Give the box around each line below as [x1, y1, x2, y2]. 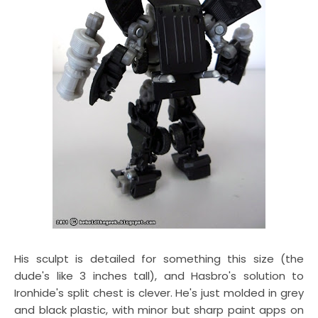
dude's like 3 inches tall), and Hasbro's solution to [14, 268, 304, 283]
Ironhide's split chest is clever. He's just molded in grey [14, 285, 304, 300]
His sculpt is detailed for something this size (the [14, 251, 304, 266]
